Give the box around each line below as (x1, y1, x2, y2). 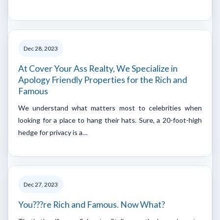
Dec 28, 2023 (24, 44, 58, 52)
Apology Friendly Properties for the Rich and (18, 74, 187, 85)
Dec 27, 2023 (24, 180, 58, 188)
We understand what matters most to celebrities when (18, 103, 202, 112)
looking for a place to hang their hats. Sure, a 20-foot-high (18, 115, 202, 124)
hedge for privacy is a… (18, 128, 87, 137)
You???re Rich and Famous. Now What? (18, 199, 165, 210)
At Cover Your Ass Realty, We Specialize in (18, 63, 178, 74)
